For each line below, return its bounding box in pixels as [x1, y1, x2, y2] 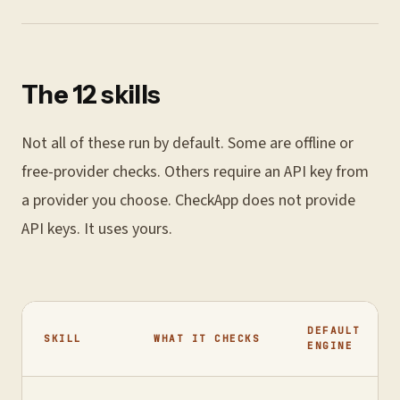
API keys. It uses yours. [21, 218, 172, 240]
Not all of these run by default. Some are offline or [21, 132, 354, 154]
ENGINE [307, 339, 354, 352]
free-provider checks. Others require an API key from [21, 161, 369, 183]
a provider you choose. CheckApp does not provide [21, 189, 355, 212]
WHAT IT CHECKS [154, 332, 261, 345]
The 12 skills [21, 79, 161, 110]
